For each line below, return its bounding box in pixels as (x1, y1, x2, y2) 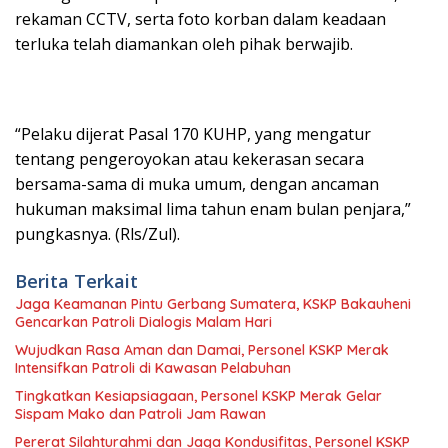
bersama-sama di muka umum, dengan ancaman (15, 173, 379, 195)
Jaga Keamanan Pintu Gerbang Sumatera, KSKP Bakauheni (15, 295, 411, 313)
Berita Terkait (15, 269, 138, 293)
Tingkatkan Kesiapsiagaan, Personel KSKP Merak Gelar (15, 387, 382, 405)
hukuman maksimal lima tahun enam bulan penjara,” (15, 198, 411, 220)
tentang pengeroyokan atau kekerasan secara (15, 148, 364, 170)
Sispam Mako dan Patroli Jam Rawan (15, 405, 266, 423)
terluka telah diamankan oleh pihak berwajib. (15, 33, 353, 55)
